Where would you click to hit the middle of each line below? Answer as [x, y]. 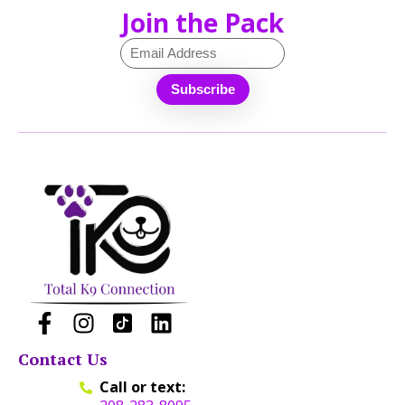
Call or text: [143, 387]
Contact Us [63, 359]
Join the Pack [202, 22]
